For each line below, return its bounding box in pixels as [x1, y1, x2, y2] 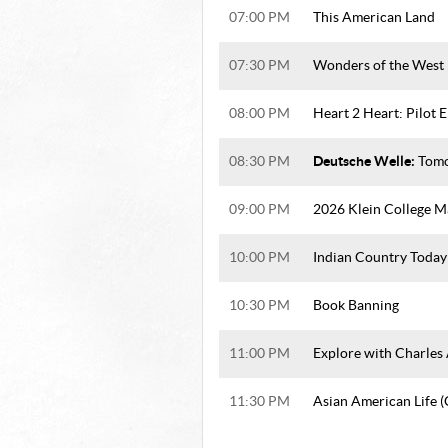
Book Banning [313, 299, 399, 313]
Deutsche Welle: [313, 154, 418, 169]
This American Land [313, 11, 435, 25]
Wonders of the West [313, 59, 444, 73]
